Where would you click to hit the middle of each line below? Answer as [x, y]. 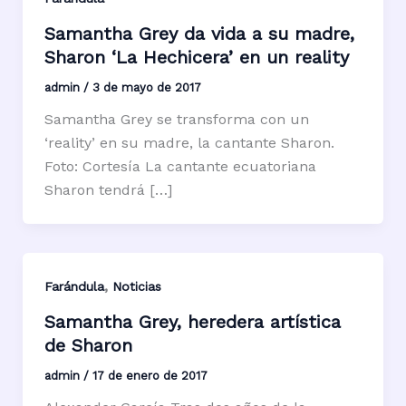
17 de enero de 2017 [150, 375]
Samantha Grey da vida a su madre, [199, 33]
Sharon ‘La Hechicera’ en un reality [196, 57]
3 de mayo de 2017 [146, 87]
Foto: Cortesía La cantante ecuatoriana [180, 166]
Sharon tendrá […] [108, 189]
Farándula [74, 286]
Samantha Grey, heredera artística [192, 321]
